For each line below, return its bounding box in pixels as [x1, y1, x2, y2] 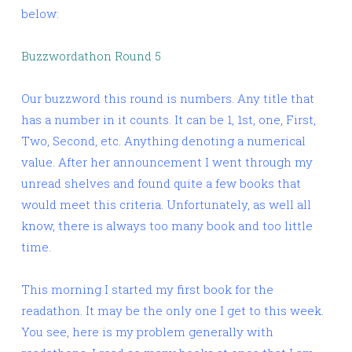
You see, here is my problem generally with [21, 324, 273, 340]
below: [21, 5, 59, 22]
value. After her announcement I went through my [21, 154, 313, 170]
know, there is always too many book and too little [21, 218, 313, 234]
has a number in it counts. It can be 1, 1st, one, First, [21, 112, 316, 128]
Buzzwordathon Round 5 [21, 48, 161, 64]
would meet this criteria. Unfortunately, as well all [21, 196, 311, 213]
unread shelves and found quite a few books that [21, 175, 301, 192]
